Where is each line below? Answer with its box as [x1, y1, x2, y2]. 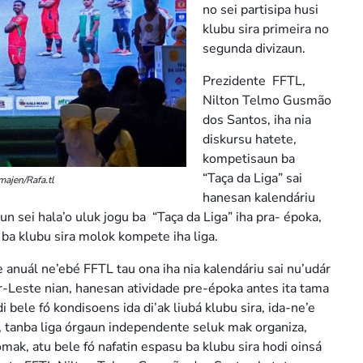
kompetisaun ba [203, 150, 298, 169]
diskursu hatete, [203, 130, 297, 149]
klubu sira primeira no [203, 20, 329, 39]
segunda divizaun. [203, 40, 305, 58]
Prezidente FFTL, [203, 72, 305, 91]
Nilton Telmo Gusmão [203, 92, 331, 110]
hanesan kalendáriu [203, 189, 315, 207]
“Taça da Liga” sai [203, 169, 302, 188]
